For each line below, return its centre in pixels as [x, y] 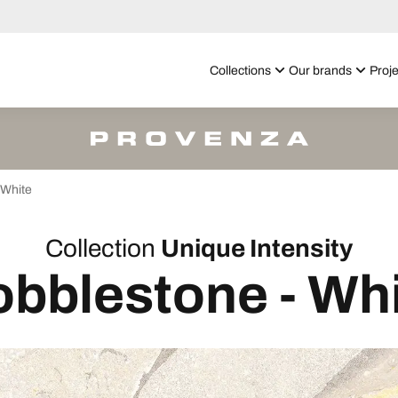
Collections [240, 70]
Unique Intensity [257, 248]
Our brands [320, 70]
